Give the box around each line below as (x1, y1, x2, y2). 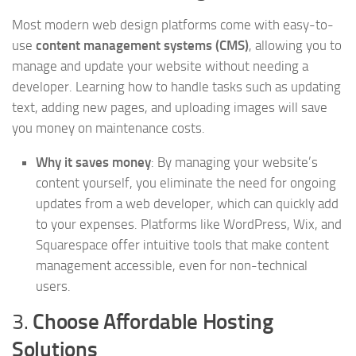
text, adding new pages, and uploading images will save (12, 99, 327, 116)
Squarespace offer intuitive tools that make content (36, 237, 329, 253)
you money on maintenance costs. (12, 120, 205, 137)
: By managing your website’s (151, 154, 318, 171)
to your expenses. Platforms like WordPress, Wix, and (36, 216, 342, 233)
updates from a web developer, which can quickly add (36, 195, 339, 212)
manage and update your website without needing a (12, 58, 308, 75)
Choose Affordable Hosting (33, 309, 273, 335)
